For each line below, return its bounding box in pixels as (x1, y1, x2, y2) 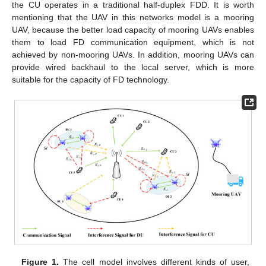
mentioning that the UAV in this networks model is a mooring (12, 12, 254, 23)
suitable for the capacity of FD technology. (12, 75, 169, 85)
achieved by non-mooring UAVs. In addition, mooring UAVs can (12, 50, 254, 60)
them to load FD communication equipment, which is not (12, 37, 254, 47)
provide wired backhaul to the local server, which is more (12, 62, 254, 72)
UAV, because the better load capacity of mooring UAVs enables (12, 25, 254, 35)
